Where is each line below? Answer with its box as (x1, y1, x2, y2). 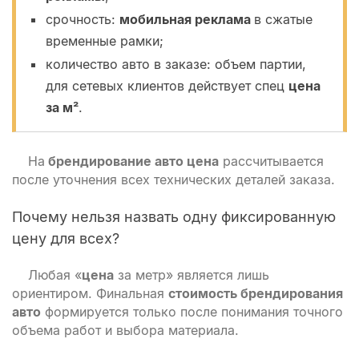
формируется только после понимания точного (41, 304, 343, 320)
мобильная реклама (119, 11, 254, 27)
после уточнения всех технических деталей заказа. (12, 171, 335, 188)
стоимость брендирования (168, 285, 343, 301)
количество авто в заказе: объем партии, (45, 56, 306, 72)
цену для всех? (12, 230, 119, 247)
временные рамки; (45, 33, 163, 49)
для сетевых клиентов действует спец (45, 78, 288, 94)
